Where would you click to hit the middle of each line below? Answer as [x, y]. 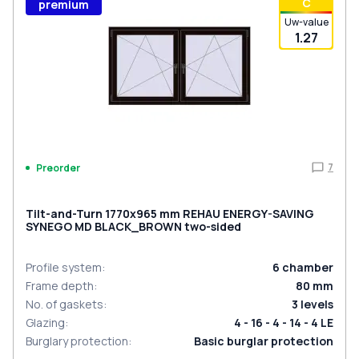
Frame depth [60, 286]
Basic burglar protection [264, 341]
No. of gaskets [65, 304]
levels [317, 304]
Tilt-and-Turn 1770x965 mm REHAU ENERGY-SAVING [170, 214]
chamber [308, 267]
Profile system [64, 267]
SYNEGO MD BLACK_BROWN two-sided [133, 226]
